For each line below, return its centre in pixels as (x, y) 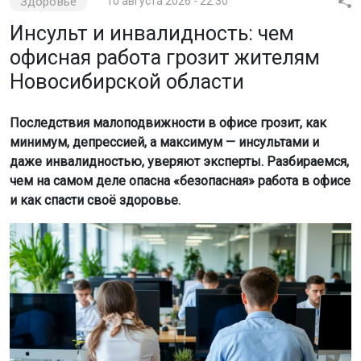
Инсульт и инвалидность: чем (152, 33)
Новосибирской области (127, 82)
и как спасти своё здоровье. (95, 200)
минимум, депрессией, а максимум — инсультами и (164, 142)
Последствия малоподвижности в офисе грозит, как (168, 123)
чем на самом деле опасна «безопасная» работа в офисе (180, 181)
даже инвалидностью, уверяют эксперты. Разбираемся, (179, 162)
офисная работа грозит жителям (165, 58)
